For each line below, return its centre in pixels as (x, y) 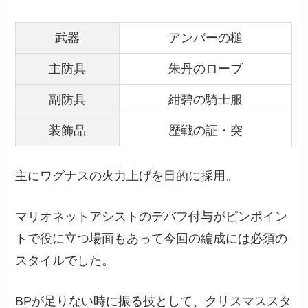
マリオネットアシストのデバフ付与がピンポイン (152, 217)
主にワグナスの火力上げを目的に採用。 (127, 176)
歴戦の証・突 (206, 131)
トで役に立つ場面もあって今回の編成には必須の (152, 239)
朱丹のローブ (206, 69)
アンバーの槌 (206, 38)
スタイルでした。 (65, 261)
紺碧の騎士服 (206, 100)
